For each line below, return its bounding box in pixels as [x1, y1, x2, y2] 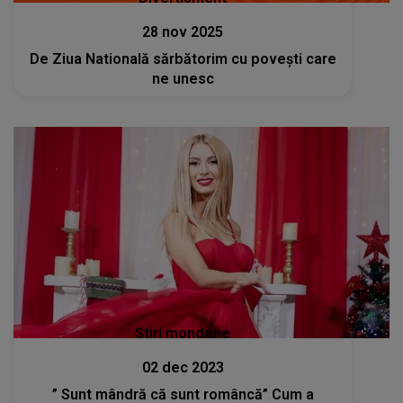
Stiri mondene [135, 325, 231, 343]
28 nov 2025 [142, 22, 224, 40]
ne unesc [151, 69, 214, 87]
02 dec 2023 [141, 359, 224, 377]
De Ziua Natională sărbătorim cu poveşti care [29, 49, 336, 67]
